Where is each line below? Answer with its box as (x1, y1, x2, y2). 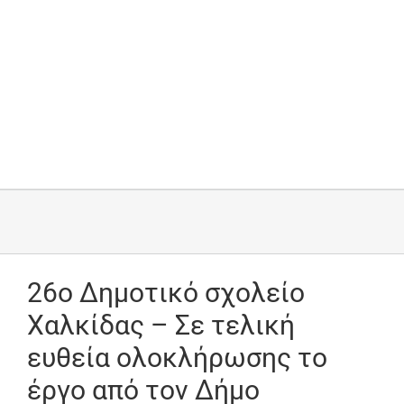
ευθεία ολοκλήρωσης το (27, 342, 327, 373)
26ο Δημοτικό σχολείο (27, 277, 305, 308)
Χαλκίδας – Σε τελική (27, 309, 295, 341)
